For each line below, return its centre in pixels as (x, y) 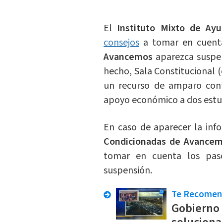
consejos (121, 43)
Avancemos (130, 57)
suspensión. (128, 171)
